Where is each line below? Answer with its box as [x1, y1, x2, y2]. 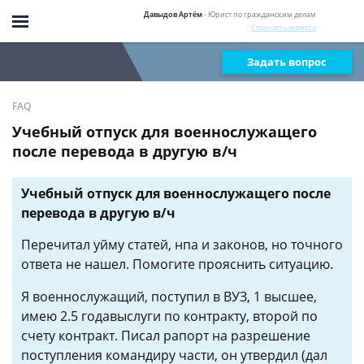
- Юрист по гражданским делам [204, 8, 316, 19]
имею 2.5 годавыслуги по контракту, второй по [21, 307, 318, 325]
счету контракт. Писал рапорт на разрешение [21, 327, 310, 344]
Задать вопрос [247, 54, 327, 69]
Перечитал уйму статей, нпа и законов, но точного [21, 236, 343, 253]
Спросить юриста [251, 21, 316, 32]
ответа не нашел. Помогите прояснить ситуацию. [21, 255, 333, 273]
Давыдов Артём [144, 8, 202, 19]
